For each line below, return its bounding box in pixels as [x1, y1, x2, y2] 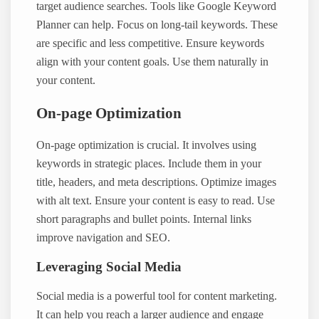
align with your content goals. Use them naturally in [36, 56, 269, 69]
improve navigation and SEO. [36, 231, 171, 245]
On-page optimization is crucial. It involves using [36, 139, 257, 152]
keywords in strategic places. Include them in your [36, 157, 262, 171]
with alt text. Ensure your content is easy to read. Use [36, 194, 276, 208]
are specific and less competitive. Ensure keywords [36, 37, 265, 51]
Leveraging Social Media [36, 259, 182, 275]
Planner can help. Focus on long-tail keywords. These [36, 19, 278, 32]
